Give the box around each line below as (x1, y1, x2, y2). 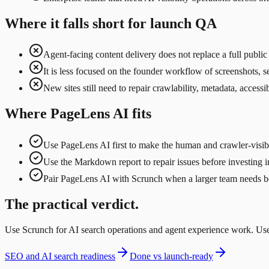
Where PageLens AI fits (5, 106, 151, 122)
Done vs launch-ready (130, 251, 213, 262)
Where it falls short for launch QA (5, 15, 217, 31)
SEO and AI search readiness (5, 251, 115, 262)
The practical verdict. (5, 196, 139, 213)
